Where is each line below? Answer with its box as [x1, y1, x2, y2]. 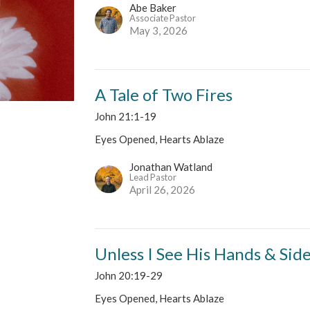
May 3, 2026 [129, 24, 188, 37]
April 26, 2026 [129, 183, 196, 196]
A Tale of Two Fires [95, 84, 233, 104]
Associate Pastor [129, 12, 197, 24]
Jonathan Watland [129, 160, 213, 173]
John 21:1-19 [95, 109, 157, 122]
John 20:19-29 [95, 268, 163, 282]
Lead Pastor [129, 171, 177, 183]
